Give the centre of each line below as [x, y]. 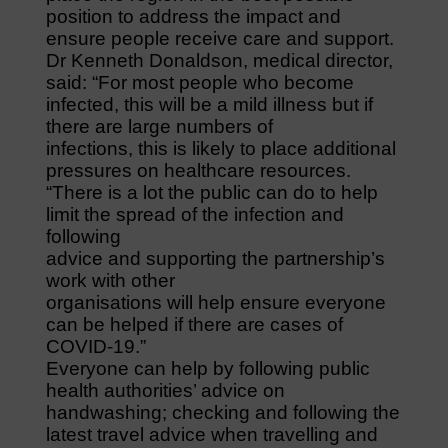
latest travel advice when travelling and [211, 434]
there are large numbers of [159, 126]
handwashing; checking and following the [222, 412]
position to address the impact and [193, 16]
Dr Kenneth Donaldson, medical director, [219, 60]
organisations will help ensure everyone [215, 302]
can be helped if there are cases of [194, 324]
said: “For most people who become [199, 82]
